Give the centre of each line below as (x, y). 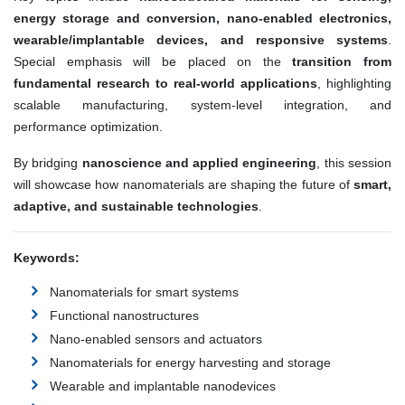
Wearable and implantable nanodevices (163, 386)
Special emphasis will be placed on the (153, 62)
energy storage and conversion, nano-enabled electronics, (202, 19)
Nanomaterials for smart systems (144, 292)
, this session (354, 163)
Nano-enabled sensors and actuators (156, 339)
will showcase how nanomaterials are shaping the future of (184, 185)
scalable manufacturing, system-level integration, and (202, 105)
